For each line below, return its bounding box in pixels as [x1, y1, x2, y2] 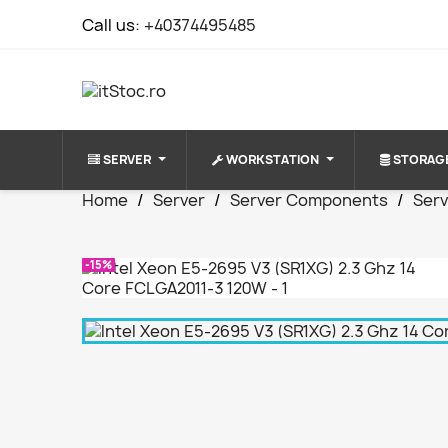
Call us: [82, 14, 145, 36]
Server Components [230, 189, 389, 211]
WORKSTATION [226, 151, 319, 168]
